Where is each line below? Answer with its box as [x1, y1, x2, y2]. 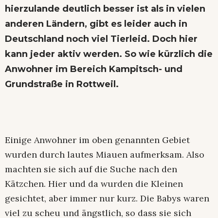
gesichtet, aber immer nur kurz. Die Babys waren [5, 193, 209, 204]
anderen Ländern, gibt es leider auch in [5, 18, 187, 30]
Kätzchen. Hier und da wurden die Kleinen [5, 178, 183, 190]
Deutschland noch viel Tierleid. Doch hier [5, 34, 198, 45]
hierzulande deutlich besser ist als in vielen [5, 3, 205, 15]
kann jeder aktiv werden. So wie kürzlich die [5, 49, 213, 60]
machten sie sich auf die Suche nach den [5, 163, 177, 175]
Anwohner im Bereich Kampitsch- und [5, 64, 182, 75]
